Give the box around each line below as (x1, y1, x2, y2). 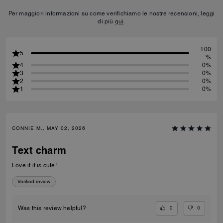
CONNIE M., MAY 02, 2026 (12, 125, 86, 131)
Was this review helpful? (18, 205, 86, 212)
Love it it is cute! (12, 162, 57, 169)
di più (98, 18, 115, 25)
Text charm (12, 144, 66, 156)
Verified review (17, 178, 50, 185)
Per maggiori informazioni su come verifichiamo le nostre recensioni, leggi (8, 10, 215, 17)
